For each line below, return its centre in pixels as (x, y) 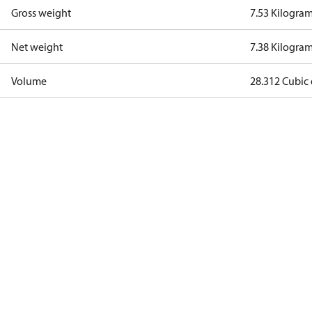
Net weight (37, 47)
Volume (29, 81)
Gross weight (41, 13)
